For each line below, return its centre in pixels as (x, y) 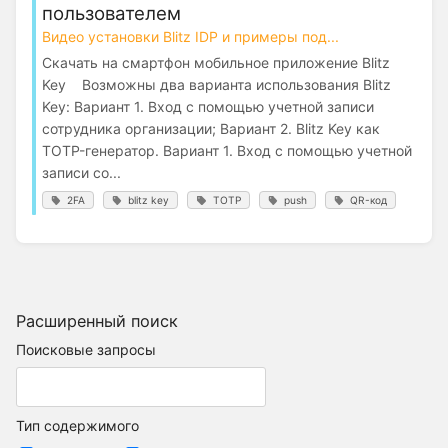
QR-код (368, 200)
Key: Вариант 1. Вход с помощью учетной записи (208, 107)
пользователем (111, 14)
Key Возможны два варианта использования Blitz (216, 85)
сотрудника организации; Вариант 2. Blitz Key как (211, 129)
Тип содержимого (77, 426)
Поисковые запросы (86, 350)
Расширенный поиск (97, 321)
